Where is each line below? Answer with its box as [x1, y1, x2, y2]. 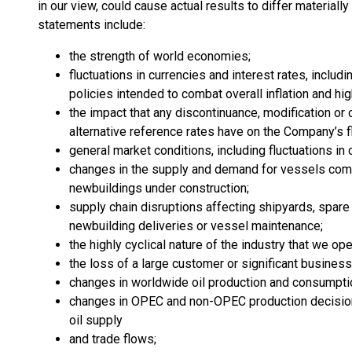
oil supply [69, 313, 123, 328]
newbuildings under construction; [69, 181, 249, 196]
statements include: [38, 17, 145, 32]
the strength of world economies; [69, 49, 251, 64]
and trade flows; [69, 332, 156, 346]
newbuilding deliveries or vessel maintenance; [69, 218, 323, 233]
